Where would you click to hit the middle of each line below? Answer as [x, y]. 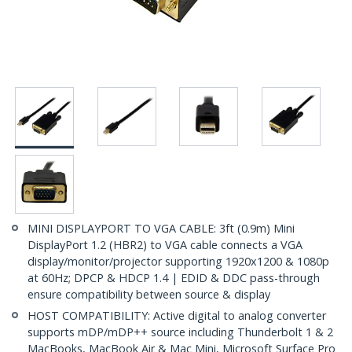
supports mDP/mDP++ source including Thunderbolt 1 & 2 [180, 332]
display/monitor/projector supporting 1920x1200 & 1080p [178, 262]
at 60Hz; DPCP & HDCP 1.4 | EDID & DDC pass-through [174, 278]
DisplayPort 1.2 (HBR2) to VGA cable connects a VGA [165, 245]
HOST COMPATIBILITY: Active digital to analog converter [177, 316]
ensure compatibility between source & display [149, 295]
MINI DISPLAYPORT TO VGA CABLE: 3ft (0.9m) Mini [161, 229]
